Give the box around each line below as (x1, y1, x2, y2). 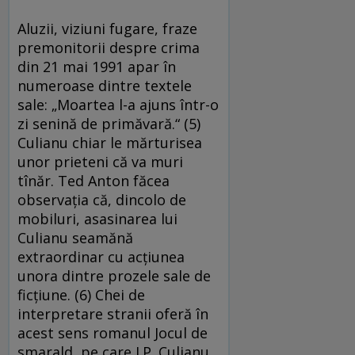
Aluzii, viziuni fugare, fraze (17, 19, 197, 39)
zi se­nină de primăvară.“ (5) (17, 114, 200, 134)
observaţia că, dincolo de (17, 190, 186, 210)
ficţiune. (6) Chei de (17, 285, 145, 305)
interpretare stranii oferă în (17, 304, 208, 324)
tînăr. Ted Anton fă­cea (17, 171, 170, 191)
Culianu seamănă (17, 228, 133, 248)
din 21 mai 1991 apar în (17, 57, 176, 77)
